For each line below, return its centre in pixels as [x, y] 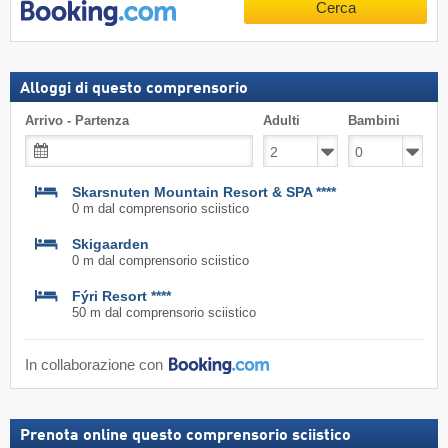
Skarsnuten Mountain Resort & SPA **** [204, 191]
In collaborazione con [96, 365]
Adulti [281, 121]
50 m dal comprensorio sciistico [164, 312]
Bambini [374, 121]
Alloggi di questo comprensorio [134, 89]
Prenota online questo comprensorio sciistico [185, 435]
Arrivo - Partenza [77, 121]
